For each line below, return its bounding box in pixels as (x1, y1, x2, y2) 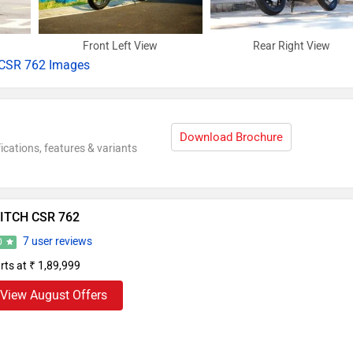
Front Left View (83, 39, 158, 54)
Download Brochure (180, 130, 284, 145)
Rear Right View (253, 39, 331, 54)
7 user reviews (22, 235, 92, 249)
